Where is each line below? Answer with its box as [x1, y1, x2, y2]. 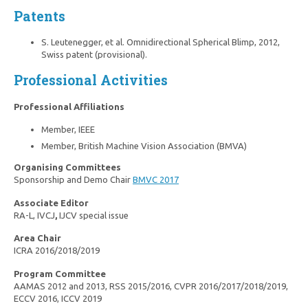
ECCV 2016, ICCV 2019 [14, 294, 102, 303]
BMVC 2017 [133, 175, 179, 185]
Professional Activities [14, 71, 168, 89]
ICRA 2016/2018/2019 [14, 245, 100, 256]
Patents [14, 8, 65, 25]
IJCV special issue [59, 210, 129, 220]
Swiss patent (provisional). [41, 49, 147, 60]
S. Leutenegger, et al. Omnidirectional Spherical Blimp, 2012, [41, 37, 280, 47]
